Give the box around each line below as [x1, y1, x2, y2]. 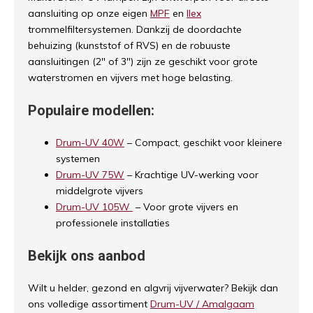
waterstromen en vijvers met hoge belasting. [28, 71, 233, 85]
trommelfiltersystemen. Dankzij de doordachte [28, 23, 242, 36]
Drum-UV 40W [56, 136, 124, 150]
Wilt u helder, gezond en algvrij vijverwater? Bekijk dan [28, 282, 278, 295]
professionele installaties [56, 217, 170, 230]
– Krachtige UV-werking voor [124, 168, 259, 182]
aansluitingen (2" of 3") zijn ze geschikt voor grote [28, 55, 258, 68]
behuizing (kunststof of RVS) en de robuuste [28, 39, 231, 52]
